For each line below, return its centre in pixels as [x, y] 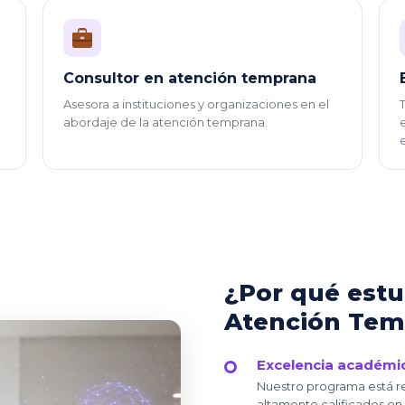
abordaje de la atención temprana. [165, 122]
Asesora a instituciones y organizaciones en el [196, 104]
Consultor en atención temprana [189, 78]
